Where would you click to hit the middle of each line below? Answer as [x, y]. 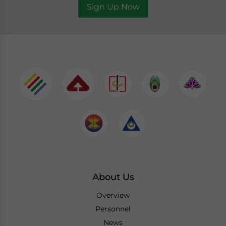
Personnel [113, 209]
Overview [113, 195]
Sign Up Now [113, 7]
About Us [113, 177]
